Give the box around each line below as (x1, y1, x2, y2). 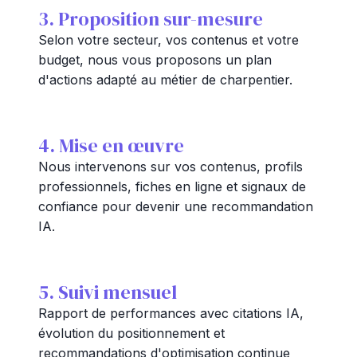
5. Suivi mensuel (38, 279, 177, 305)
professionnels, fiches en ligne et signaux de (38, 178, 306, 194)
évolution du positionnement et (38, 325, 225, 341)
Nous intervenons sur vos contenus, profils (38, 159, 303, 175)
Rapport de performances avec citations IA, (38, 305, 304, 321)
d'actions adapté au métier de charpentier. (38, 72, 292, 88)
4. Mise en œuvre (38, 132, 184, 159)
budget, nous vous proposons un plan (38, 52, 272, 68)
